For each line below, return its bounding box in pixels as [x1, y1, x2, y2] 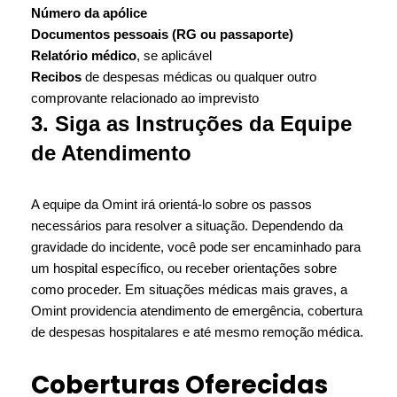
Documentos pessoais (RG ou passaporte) [31, 27, 293, 42]
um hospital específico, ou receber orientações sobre [31, 261, 337, 276]
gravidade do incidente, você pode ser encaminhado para [31, 239, 361, 254]
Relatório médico [31, 48, 136, 63]
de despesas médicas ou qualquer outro [82, 69, 316, 84]
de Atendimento [31, 141, 191, 165]
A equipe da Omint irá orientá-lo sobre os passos [31, 197, 312, 212]
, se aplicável [136, 48, 212, 63]
